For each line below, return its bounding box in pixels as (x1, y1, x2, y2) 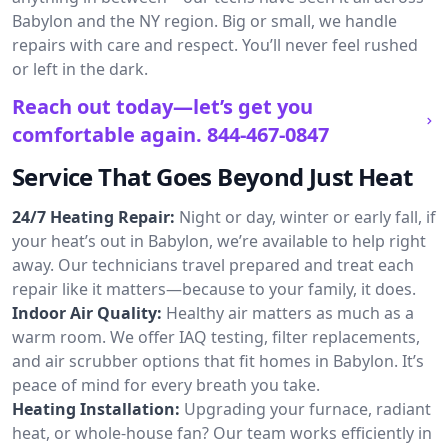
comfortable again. (12, 121, 202, 148)
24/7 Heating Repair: (12, 206, 175, 228)
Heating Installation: (12, 398, 180, 420)
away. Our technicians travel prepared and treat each (12, 254, 414, 276)
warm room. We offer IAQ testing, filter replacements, (12, 326, 420, 348)
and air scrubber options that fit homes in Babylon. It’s (12, 350, 424, 372)
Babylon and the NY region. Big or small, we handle (12, 10, 397, 32)
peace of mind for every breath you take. (12, 374, 320, 396)
